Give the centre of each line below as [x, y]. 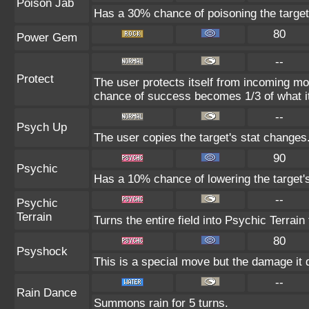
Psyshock [42, 251]
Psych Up [42, 127]
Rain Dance [47, 293]
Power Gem [47, 38]
